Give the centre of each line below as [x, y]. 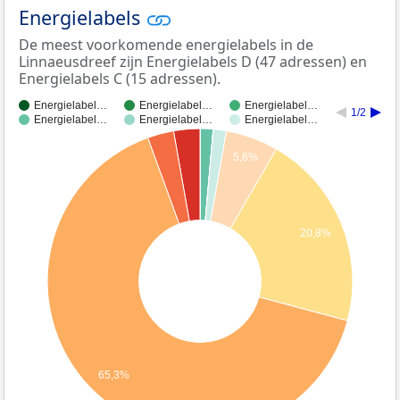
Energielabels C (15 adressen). [120, 79]
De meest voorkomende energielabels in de [166, 45]
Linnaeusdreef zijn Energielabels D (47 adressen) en [193, 62]
